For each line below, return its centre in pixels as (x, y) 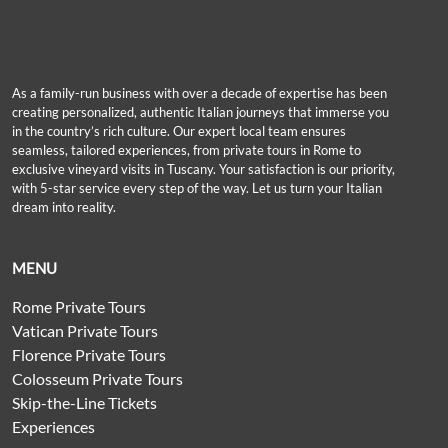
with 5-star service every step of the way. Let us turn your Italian (197, 188)
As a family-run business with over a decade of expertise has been (199, 93)
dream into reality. (64, 207)
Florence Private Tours (89, 354)
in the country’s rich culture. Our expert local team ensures (179, 131)
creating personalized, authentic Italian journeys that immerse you (200, 112)
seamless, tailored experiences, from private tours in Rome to (186, 150)
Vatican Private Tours (85, 330)
